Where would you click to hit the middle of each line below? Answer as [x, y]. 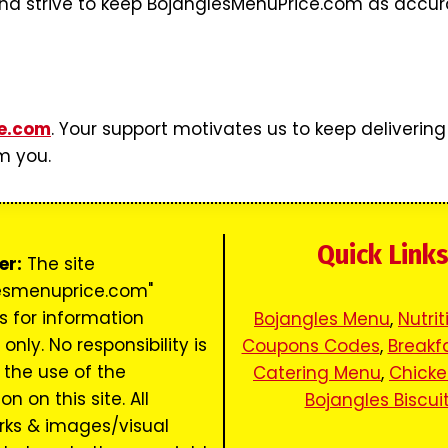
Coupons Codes [310, 346]
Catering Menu [317, 373]
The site [58, 264]
